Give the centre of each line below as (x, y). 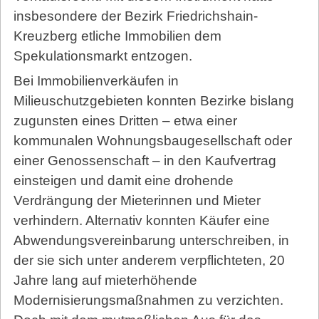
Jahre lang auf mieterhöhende (105, 281)
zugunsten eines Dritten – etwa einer (125, 121)
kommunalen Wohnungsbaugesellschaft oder (152, 141)
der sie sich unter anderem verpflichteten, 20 (149, 261)
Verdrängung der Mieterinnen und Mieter (137, 201)
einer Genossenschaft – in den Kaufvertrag (145, 161)
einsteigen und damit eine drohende (123, 181)
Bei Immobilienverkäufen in (96, 81)
